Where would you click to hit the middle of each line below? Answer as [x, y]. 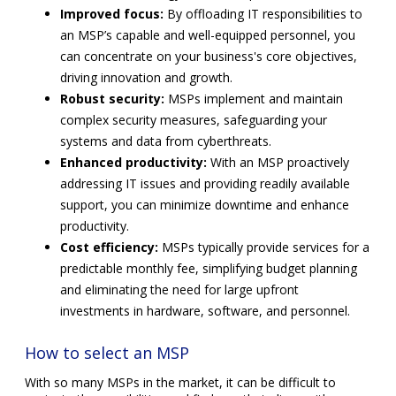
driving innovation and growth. [146, 77]
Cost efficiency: [109, 247]
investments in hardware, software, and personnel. [205, 310]
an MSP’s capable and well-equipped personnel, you [208, 34]
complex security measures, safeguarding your [194, 119]
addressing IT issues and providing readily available [205, 183]
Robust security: [112, 98]
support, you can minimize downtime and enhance [205, 204]
